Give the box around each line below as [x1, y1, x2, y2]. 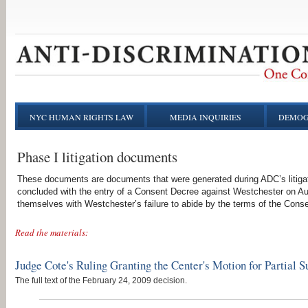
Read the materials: [15, 226, 88, 239]
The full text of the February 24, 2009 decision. [15, 276, 187, 285]
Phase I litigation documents [17, 147, 177, 166]
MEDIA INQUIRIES [170, 111, 241, 122]
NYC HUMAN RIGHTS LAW [29, 111, 133, 122]
